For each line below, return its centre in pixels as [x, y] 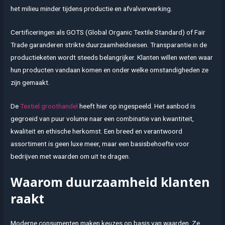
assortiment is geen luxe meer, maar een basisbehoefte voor [100, 144]
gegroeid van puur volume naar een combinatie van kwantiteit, [102, 119]
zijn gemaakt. [30, 83]
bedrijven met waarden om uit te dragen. [71, 156]
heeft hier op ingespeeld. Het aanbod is [137, 106]
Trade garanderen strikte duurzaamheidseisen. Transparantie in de [109, 45]
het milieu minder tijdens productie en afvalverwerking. [92, 9]
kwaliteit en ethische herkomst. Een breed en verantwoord [97, 131]
